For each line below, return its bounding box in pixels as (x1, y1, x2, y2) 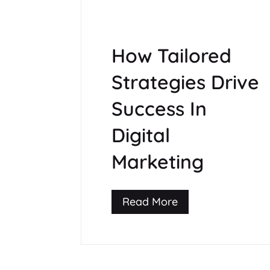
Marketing (111, 149, 204, 174)
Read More (122, 195, 178, 209)
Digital (111, 122, 171, 147)
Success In (111, 96, 207, 121)
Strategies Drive (111, 69, 260, 94)
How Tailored (111, 43, 232, 67)
